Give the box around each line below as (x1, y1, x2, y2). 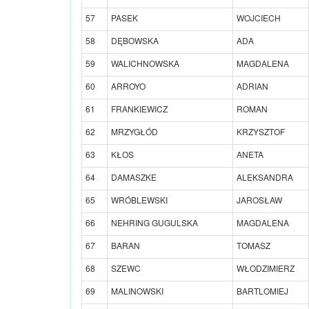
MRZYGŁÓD (111, 125, 158, 137)
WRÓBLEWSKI (111, 193, 168, 206)
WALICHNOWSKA (111, 57, 179, 69)
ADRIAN (237, 79, 268, 92)
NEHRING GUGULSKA (111, 216, 198, 228)
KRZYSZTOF (237, 125, 285, 137)
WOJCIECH (237, 11, 281, 23)
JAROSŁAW (237, 193, 282, 206)
